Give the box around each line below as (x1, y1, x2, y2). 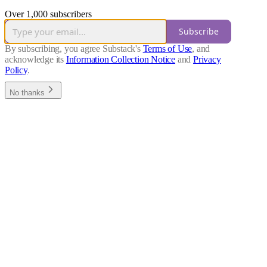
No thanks (10, 88, 45, 97)
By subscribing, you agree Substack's (5, 43, 141, 54)
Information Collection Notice (66, 54, 176, 64)
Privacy (193, 54, 221, 64)
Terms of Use (142, 43, 193, 54)
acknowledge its (5, 54, 64, 64)
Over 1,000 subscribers (5, 8, 92, 19)
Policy (5, 64, 27, 75)
